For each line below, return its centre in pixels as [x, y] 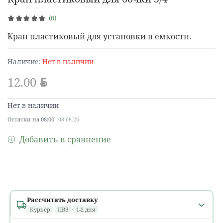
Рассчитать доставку [62, 200]
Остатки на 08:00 [31, 119]
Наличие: [24, 61]
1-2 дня [85, 210]
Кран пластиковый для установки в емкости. [99, 36]
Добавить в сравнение [65, 139]
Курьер [40, 210]
